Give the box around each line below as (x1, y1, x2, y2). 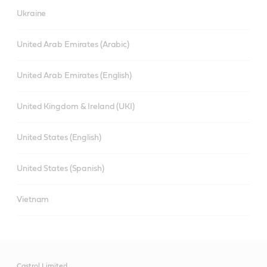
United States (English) (17, 133, 101, 142)
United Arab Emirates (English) (17, 72, 132, 80)
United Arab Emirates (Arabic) (17, 41, 130, 49)
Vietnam (17, 195, 49, 204)
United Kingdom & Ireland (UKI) (17, 103, 135, 111)
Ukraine (17, 10, 46, 18)
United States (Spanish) (17, 164, 104, 173)
